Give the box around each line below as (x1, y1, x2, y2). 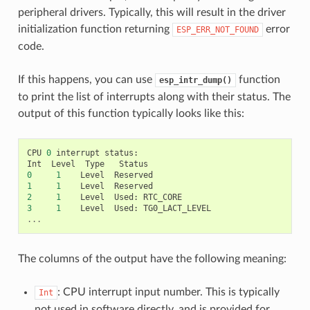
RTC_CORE (143, 192, 182, 202)
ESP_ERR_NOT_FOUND (176, 24, 259, 35)
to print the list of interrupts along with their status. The (17, 91, 291, 102)
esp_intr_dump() (158, 75, 232, 85)
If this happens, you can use (17, 73, 155, 85)
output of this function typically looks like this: (17, 107, 244, 119)
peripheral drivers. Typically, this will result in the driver (17, 6, 286, 18)
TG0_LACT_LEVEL (143, 203, 211, 213)
